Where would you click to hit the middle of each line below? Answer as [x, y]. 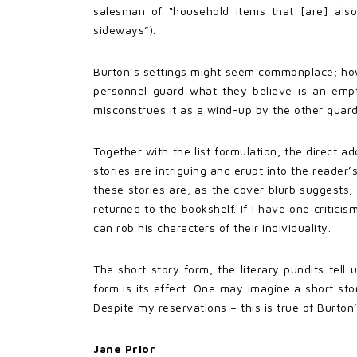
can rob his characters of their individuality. [212, 227]
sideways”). [125, 29]
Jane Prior [124, 348]
